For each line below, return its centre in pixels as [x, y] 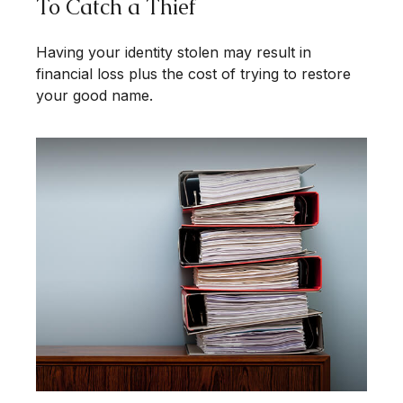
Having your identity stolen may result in [174, 53]
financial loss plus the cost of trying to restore [193, 74]
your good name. [94, 96]
